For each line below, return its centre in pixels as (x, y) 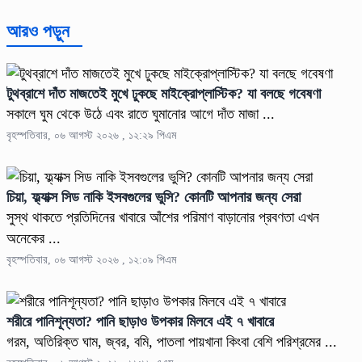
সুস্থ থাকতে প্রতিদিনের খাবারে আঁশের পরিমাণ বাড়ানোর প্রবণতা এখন (163, 218)
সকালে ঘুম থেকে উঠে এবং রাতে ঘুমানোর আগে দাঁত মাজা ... (141, 114)
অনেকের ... (34, 239)
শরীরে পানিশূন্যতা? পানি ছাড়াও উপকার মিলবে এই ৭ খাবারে (140, 322)
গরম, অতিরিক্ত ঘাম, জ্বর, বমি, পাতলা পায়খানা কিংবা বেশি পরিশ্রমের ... (172, 342)
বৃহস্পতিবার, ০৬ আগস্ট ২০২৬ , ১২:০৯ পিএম (91, 260)
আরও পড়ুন (38, 32)
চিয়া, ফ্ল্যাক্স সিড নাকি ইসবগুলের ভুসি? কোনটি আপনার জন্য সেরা (156, 198)
